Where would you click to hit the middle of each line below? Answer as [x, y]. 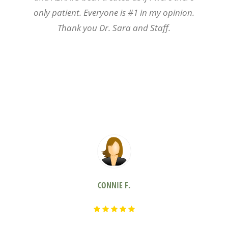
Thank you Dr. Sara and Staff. [114, 27]
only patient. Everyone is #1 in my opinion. [114, 12]
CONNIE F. [114, 185]
